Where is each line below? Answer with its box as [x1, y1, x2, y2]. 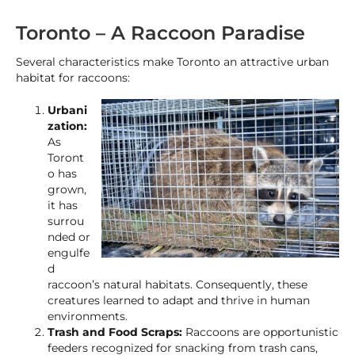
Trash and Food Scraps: [48, 325, 182, 339]
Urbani [48, 103, 87, 117]
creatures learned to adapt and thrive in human [48, 293, 310, 307]
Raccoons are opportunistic [182, 325, 338, 339]
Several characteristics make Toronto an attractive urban [16, 55, 329, 69]
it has [48, 198, 78, 212]
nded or [48, 230, 90, 244]
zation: [48, 119, 87, 133]
